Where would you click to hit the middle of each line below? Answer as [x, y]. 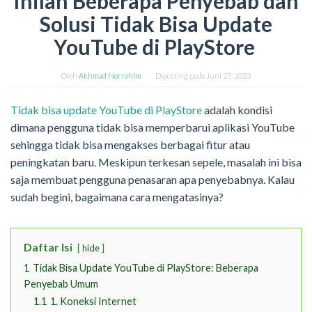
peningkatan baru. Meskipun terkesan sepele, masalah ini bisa [156, 162]
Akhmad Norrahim [110, 76]
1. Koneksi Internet [93, 302]
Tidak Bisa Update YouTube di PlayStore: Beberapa [146, 268]
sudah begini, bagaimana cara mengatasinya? [117, 197]
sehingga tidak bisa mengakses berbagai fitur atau [130, 145]
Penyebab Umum [61, 284]
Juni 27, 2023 [228, 76]
